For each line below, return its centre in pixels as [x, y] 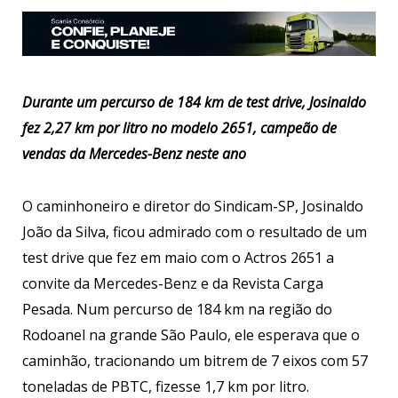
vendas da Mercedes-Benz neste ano [134, 154]
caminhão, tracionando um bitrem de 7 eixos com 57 [195, 361]
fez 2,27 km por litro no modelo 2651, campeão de [179, 128]
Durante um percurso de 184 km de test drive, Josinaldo [194, 103]
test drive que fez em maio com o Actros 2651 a [178, 258]
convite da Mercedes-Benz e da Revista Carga [173, 284]
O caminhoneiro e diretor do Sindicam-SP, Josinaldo [193, 207]
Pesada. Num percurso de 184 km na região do [177, 310]
